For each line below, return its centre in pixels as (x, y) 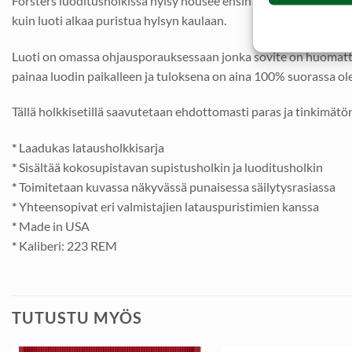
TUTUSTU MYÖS (77, 317)
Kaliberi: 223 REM (67, 246)
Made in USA (53, 226)
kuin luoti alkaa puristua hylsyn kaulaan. (119, 20)
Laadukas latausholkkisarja (90, 148)
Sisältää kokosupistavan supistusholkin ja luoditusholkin (170, 167)
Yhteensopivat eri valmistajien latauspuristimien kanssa (168, 207)
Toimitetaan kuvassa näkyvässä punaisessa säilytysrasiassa (176, 187)
